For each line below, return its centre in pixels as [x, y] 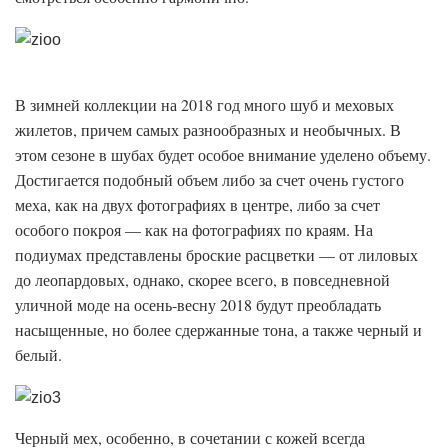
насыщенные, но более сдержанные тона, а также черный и [218, 330]
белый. [38, 355]
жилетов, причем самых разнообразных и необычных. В [208, 130]
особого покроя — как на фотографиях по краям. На [194, 230]
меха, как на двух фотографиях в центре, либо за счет [197, 205]
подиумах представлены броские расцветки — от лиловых [216, 255]
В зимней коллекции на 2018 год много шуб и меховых [204, 105]
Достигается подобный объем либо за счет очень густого [209, 180]
